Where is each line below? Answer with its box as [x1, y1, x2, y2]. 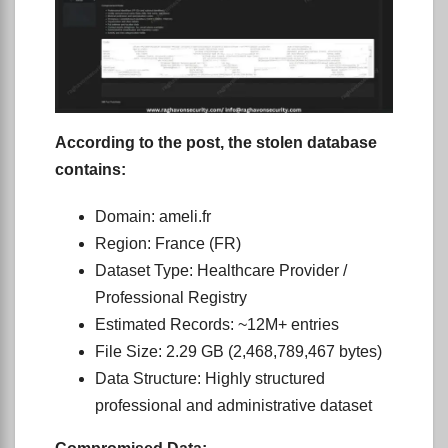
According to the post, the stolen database [55, 133, 377, 151]
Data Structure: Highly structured [95, 369, 325, 387]
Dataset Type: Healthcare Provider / [95, 261, 347, 279]
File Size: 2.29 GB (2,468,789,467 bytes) [95, 342, 382, 360]
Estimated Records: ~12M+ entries [95, 315, 339, 333]
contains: [55, 160, 126, 178]
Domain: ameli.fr [95, 207, 211, 225]
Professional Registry [95, 288, 247, 306]
